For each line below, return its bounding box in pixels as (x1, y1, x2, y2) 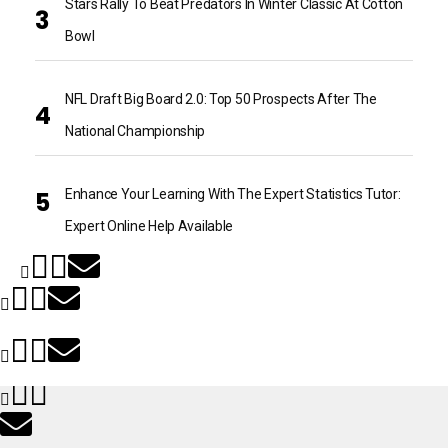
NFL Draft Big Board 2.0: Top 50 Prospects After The (65, 91, 377, 108)
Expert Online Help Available (65, 218, 234, 235)
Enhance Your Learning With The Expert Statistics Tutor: (65, 186, 401, 203)
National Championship (65, 123, 206, 140)
